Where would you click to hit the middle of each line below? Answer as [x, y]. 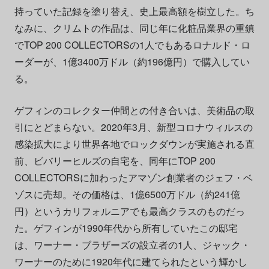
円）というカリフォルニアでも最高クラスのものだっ [129, 211]
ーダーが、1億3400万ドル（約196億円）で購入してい [132, 61]
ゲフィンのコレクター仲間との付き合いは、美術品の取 [134, 110]
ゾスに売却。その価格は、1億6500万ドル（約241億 [127, 194]
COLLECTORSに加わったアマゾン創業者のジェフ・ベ [133, 177]
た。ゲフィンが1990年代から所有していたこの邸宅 [126, 228]
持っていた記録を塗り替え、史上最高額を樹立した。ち [134, 11]
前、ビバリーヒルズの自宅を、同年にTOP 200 [115, 160]
